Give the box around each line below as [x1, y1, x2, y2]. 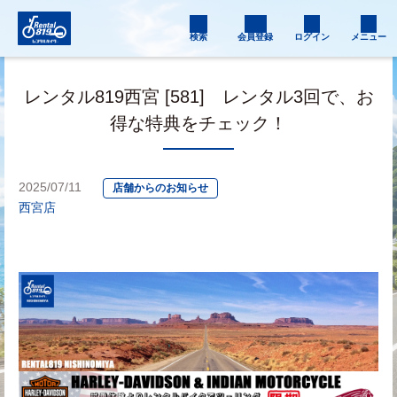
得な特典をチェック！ [110, 113, 287, 133]
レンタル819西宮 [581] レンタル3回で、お [23, 87, 374, 106]
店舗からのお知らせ [113, 182, 208, 194]
